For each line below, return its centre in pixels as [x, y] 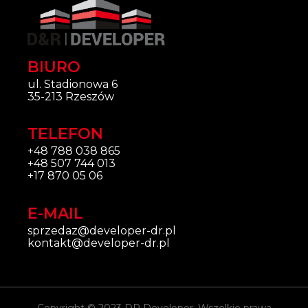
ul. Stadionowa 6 [73, 84]
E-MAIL [55, 213]
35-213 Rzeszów [71, 96]
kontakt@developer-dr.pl [99, 243]
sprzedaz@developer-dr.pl [102, 230]
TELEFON [65, 134]
